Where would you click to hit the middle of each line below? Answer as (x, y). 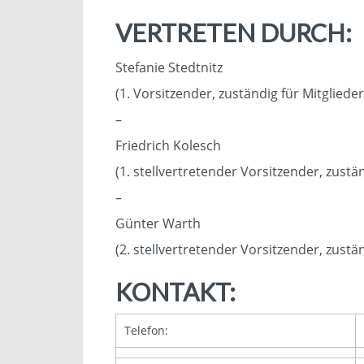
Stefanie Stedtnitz (169, 67)
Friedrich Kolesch (168, 145)
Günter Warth (158, 223)
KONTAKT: (175, 292)
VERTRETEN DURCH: (234, 32)
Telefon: (146, 330)
